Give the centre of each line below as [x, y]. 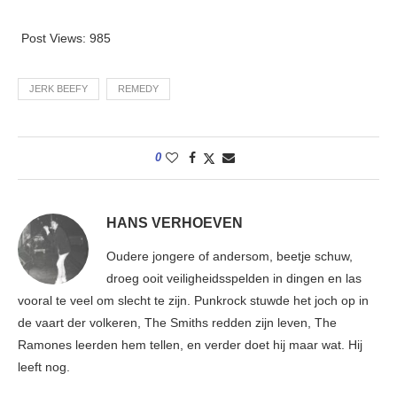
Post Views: [54, 38]
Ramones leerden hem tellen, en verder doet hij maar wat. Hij [190, 344]
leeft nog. [44, 366]
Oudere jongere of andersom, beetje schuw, [230, 256]
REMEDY [138, 88]
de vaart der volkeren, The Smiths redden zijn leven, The [177, 322]
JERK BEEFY [58, 88]
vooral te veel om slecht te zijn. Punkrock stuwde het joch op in [193, 300]
